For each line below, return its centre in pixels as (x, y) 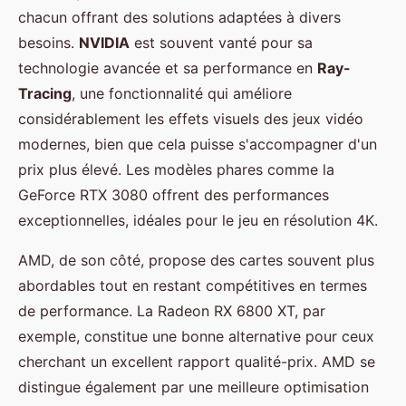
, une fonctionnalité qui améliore (182, 94)
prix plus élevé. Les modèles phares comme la (176, 170)
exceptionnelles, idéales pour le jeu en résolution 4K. (198, 221)
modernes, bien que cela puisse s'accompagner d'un (198, 145)
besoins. (48, 43)
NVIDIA (104, 43)
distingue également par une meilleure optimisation (193, 387)
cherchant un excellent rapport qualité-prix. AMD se (197, 362)
